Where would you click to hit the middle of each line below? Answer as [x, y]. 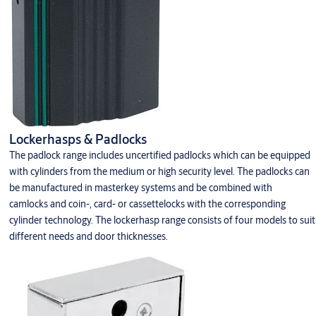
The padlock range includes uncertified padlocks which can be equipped [159, 155]
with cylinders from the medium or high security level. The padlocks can [159, 171]
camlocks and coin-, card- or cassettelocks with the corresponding [147, 204]
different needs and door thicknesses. [88, 236]
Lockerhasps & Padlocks [78, 139]
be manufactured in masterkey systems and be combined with [140, 188]
